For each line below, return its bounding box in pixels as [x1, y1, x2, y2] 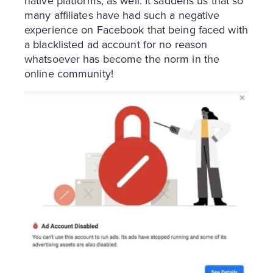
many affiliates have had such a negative [24, 7, 220, 23]
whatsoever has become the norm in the [24, 51, 220, 66]
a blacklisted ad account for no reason [24, 36, 208, 52]
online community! [24, 65, 113, 81]
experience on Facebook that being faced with [24, 21, 248, 37]
